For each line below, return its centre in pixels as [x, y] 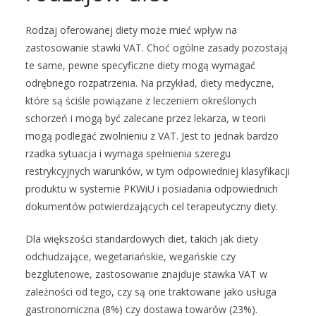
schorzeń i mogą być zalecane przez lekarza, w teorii [146, 119]
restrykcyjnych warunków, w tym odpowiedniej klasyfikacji [158, 171]
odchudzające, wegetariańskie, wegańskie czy [130, 257]
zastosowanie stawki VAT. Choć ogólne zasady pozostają [157, 48]
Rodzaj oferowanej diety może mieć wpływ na [131, 30]
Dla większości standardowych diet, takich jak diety [142, 239]
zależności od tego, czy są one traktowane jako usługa [151, 292]
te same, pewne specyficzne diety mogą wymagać [140, 66]
